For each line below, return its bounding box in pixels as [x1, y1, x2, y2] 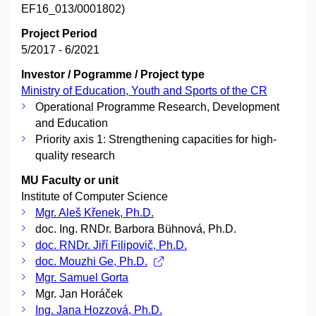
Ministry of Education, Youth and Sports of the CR [21, 85, 267, 97]
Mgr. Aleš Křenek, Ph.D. [35, 207, 154, 219]
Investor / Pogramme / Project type [21, 68, 205, 81]
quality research [35, 150, 115, 162]
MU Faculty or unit [21, 174, 119, 187]
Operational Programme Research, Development [35, 101, 279, 114]
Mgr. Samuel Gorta [35, 272, 128, 284]
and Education [35, 117, 108, 130]
